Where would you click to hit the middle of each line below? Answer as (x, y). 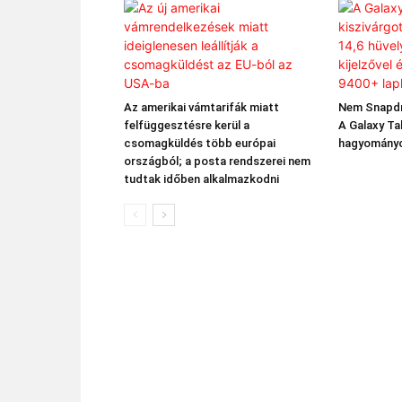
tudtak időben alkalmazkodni (201, 179)
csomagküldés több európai (200, 143)
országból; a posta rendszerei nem (217, 161)
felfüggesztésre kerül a (187, 125)
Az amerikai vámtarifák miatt (201, 107)
